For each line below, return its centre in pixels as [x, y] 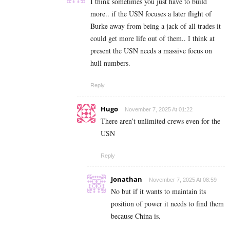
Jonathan [127, 179]
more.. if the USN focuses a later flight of [151, 14]
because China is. [136, 216]
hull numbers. [110, 63]
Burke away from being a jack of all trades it [156, 26]
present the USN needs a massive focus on [151, 51]
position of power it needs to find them [167, 204]
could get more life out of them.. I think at [152, 39]
